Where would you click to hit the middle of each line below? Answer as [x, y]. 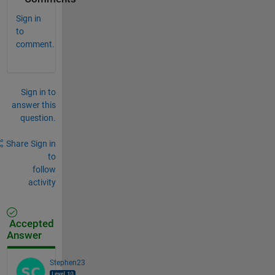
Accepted [30, 223]
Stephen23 [67, 262]
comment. [35, 44]
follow [44, 169]
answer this [33, 105]
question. [38, 118]
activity [42, 182]
